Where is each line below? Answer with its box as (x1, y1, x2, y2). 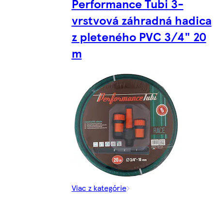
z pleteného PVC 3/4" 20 (71, 28, 206, 45)
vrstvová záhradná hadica (71, 12, 212, 29)
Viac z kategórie (71, 182, 126, 194)
